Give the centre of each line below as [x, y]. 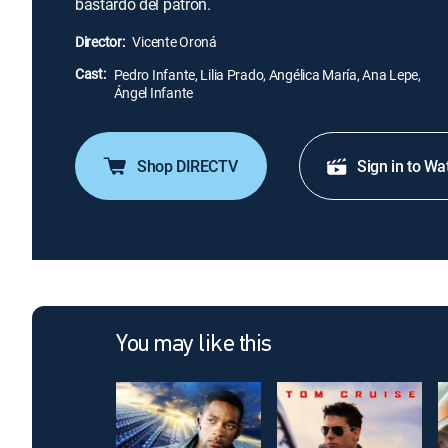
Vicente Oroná [174, 41]
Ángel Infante [153, 92]
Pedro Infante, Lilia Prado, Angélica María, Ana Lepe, [267, 74]
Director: [100, 41]
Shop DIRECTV [187, 166]
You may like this [194, 345]
